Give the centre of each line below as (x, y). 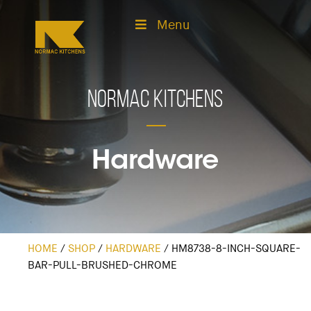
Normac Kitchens (155, 98)
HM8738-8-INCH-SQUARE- (236, 248)
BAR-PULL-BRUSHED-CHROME (102, 265)
